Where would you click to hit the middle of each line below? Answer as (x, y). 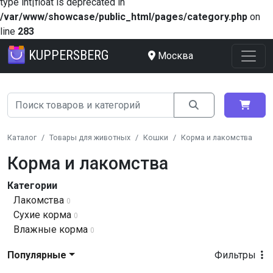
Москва (175, 56)
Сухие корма (42, 215)
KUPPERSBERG (69, 55)
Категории (32, 186)
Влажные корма (51, 229)
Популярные (37, 255)
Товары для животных (90, 137)
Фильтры (236, 255)
